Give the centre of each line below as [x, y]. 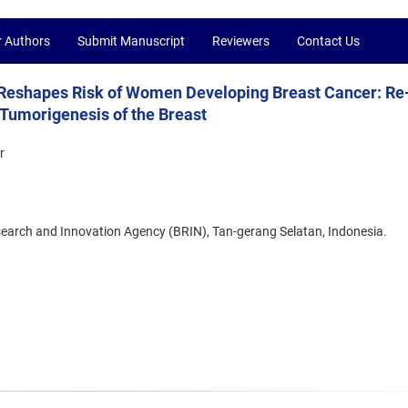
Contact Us [328, 41]
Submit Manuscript [131, 41]
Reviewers [241, 41]
